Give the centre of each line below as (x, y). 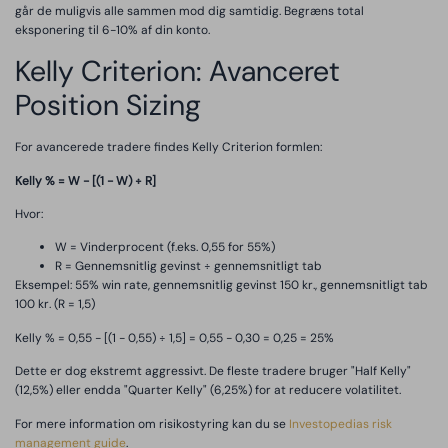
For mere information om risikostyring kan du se (152, 423)
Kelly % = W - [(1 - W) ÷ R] (85, 180)
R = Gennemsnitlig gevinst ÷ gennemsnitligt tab (188, 266)
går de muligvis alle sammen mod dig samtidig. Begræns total (189, 10)
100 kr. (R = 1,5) (55, 304)
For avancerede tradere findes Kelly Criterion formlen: (168, 147)
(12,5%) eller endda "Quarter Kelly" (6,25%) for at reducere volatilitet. (208, 390)
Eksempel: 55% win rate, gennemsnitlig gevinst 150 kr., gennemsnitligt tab (221, 285)
